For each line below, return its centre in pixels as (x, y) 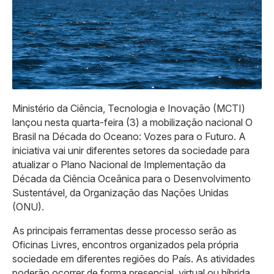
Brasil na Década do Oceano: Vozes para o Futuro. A (129, 136)
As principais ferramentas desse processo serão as (124, 230)
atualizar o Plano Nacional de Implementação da (119, 164)
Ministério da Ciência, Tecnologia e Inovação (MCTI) (129, 108)
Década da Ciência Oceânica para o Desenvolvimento (131, 178)
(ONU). (28, 206)
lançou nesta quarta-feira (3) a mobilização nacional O (132, 122)
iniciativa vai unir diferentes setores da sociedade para (131, 150)
